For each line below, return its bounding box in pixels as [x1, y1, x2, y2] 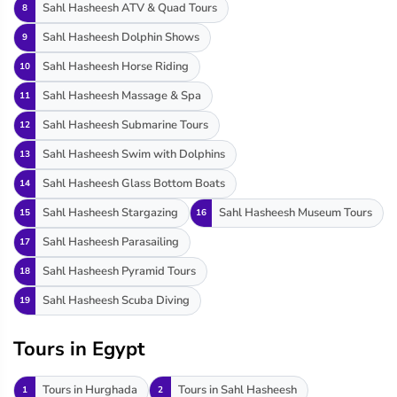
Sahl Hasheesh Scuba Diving [43, 292, 190, 309]
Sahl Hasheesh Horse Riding [43, 58, 189, 75]
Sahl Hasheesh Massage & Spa [43, 88, 201, 105]
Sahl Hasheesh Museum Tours [219, 205, 372, 222]
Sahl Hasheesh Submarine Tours [43, 117, 208, 134]
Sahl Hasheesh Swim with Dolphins [43, 146, 225, 163]
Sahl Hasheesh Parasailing [43, 234, 179, 251]
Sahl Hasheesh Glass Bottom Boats [43, 175, 225, 192]
